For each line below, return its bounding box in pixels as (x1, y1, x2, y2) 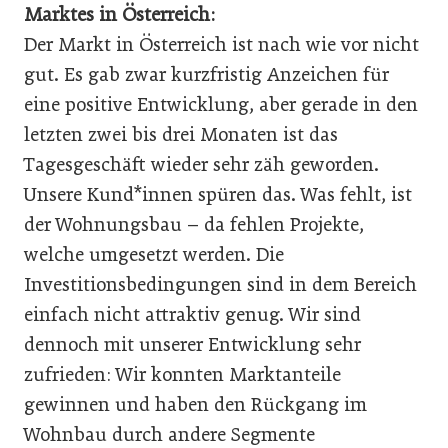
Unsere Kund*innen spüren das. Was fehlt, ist (24, 182, 412, 206)
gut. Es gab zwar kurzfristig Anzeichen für (24, 62, 389, 86)
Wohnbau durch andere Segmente (24, 422, 315, 446)
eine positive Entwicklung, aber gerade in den (24, 92, 418, 116)
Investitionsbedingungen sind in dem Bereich (24, 272, 417, 296)
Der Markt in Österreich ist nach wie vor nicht (24, 32, 419, 56)
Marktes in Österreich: (24, 2, 215, 26)
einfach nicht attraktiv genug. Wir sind (24, 302, 361, 326)
